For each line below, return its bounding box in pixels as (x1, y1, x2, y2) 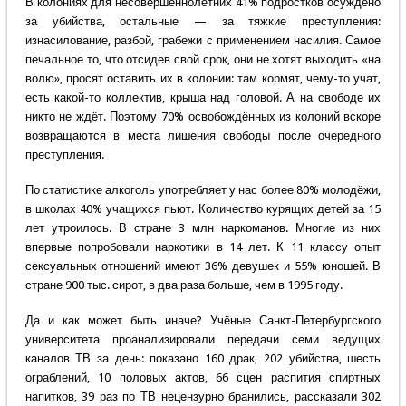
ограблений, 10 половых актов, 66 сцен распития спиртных (24, 371, 382, 385)
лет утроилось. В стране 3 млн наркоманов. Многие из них (24, 221, 382, 236)
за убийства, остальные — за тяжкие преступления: (24, 14, 382, 29)
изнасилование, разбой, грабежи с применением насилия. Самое (24, 34, 382, 48)
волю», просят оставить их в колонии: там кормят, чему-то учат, (24, 72, 382, 86)
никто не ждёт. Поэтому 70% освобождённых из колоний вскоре (24, 110, 382, 124)
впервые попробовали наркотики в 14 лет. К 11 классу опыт (24, 240, 382, 255)
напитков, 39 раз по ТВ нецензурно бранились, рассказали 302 (24, 390, 382, 404)
